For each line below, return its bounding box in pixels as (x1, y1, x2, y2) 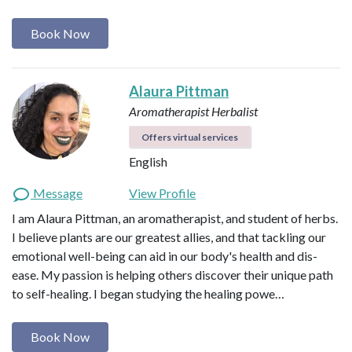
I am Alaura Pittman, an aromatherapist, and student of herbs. (12, 210, 338, 225)
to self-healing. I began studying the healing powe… (12, 285, 284, 301)
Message (31, 185, 82, 200)
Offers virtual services (141, 130, 239, 143)
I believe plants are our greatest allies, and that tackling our (12, 229, 326, 244)
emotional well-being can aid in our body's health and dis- (12, 247, 317, 263)
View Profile (129, 185, 196, 200)
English (129, 153, 168, 169)
